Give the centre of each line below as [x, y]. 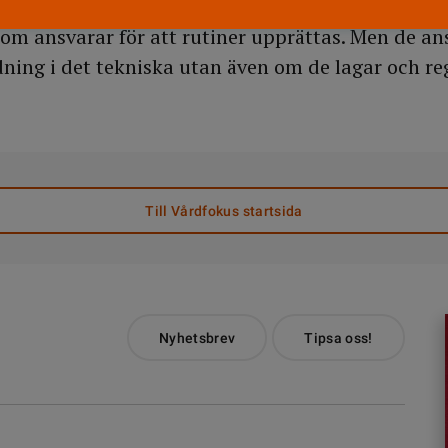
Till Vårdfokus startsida [224, 211]
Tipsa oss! [338, 338]
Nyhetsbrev [197, 338]
